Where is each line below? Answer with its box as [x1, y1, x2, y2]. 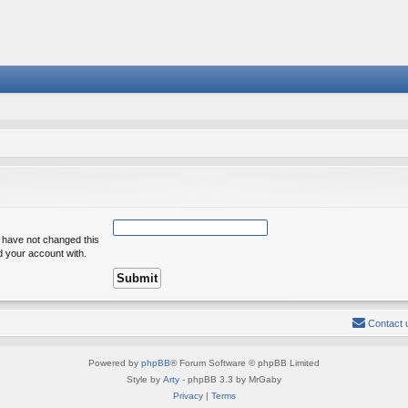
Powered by [88, 357, 141, 368]
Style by [127, 373, 163, 384]
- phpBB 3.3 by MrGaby [179, 373, 281, 384]
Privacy [172, 390, 203, 401]
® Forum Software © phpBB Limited [170, 357, 320, 368]
